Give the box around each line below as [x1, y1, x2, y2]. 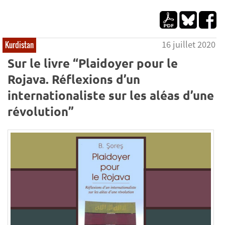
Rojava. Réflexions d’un [8, 71, 140, 87]
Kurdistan [5, 39, 34, 51]
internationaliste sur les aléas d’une [8, 87, 214, 103]
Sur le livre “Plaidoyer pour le [8, 55, 178, 71]
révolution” [8, 103, 74, 119]
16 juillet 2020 [162, 39, 216, 51]
